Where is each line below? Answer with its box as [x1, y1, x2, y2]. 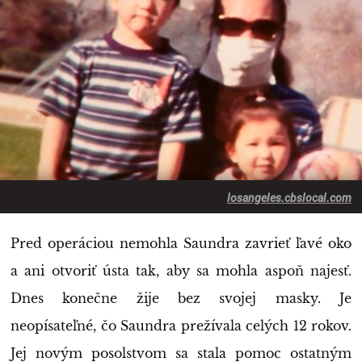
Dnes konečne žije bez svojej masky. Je [11, 290, 351, 307]
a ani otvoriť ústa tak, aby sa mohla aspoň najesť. [11, 263, 351, 280]
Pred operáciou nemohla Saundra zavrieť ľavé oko [11, 235, 351, 252]
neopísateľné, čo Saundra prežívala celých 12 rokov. [11, 318, 351, 335]
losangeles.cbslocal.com [227, 192, 351, 205]
